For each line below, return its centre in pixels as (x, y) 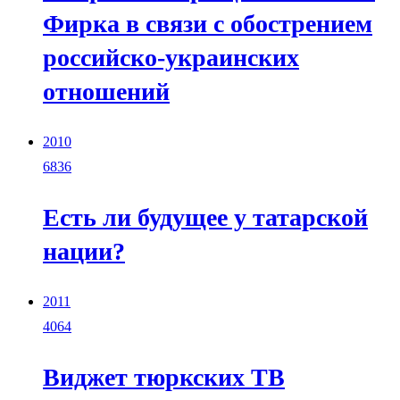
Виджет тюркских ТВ (164, 378)
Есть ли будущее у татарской (205, 217)
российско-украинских (171, 57)
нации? (84, 251)
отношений (106, 91)
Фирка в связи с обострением (208, 23)
